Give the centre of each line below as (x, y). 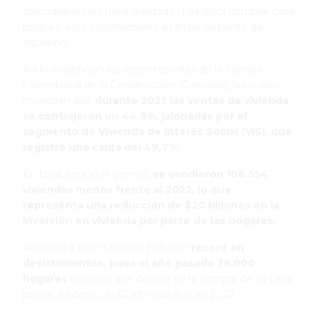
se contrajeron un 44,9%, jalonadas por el (135, 116)
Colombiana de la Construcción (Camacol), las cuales (151, 85)
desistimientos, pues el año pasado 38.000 (139, 263)
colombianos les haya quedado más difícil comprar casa (158, 11)
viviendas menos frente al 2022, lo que (127, 189)
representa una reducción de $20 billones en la (151, 205)
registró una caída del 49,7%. (101, 147)
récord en (218, 247)
